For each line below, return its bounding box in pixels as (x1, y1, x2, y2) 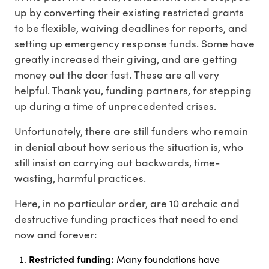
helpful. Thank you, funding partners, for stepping (14, 83, 252, 98)
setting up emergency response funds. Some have (14, 36, 255, 51)
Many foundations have (114, 253, 220, 266)
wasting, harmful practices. (14, 171, 146, 186)
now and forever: (14, 227, 98, 242)
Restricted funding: (29, 252, 114, 266)
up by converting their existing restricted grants (14, 5, 244, 20)
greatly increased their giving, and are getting (14, 52, 237, 67)
